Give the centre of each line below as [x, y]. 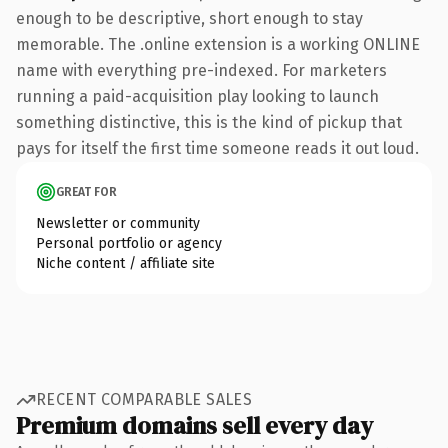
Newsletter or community [118, 223]
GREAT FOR [86, 191]
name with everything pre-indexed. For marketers [201, 70]
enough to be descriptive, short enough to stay [189, 18]
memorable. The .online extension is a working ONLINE [218, 44]
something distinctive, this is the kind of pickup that [209, 122]
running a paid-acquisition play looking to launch [197, 96]
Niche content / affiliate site [125, 263]
